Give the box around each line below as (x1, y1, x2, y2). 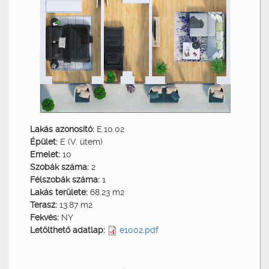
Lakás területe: (30, 187, 90, 197)
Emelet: (30, 149, 62, 159)
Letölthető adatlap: (30, 225, 107, 235)
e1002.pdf (119, 225, 159, 235)
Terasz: (30, 199, 59, 210)
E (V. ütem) (60, 136, 103, 147)
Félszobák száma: (30, 174, 102, 184)
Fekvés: (30, 212, 61, 222)
